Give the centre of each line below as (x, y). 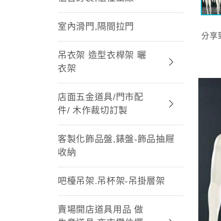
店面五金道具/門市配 (101, 97)
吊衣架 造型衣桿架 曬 (102, 55)
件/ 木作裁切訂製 (93, 110)
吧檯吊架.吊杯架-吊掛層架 (111, 181)
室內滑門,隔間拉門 (96, 26)
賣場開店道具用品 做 (101, 209)
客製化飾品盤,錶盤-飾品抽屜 (116, 139)
